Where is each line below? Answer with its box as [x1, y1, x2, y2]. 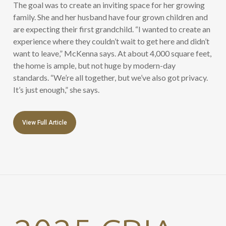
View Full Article [22, 119, 68, 127]
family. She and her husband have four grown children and [13, 12, 208, 22]
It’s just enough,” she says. [13, 85, 100, 95]
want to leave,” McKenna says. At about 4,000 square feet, [13, 48, 212, 59]
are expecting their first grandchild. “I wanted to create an [13, 24, 211, 34]
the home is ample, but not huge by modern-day [13, 61, 176, 71]
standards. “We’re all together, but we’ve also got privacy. [13, 73, 208, 83]
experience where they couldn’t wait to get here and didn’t [13, 36, 210, 46]
